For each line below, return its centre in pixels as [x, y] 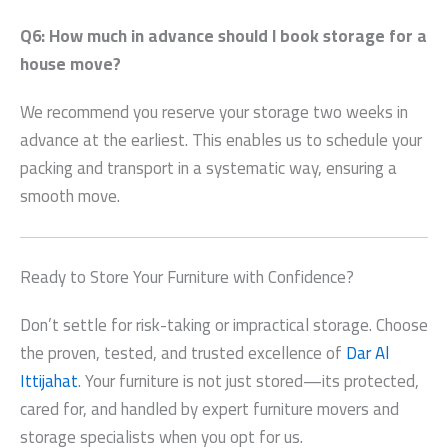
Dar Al [367, 353]
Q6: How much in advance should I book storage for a [223, 35]
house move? [70, 63]
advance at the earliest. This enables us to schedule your [221, 139]
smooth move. [70, 195]
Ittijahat [49, 381]
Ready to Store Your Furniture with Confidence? [187, 277]
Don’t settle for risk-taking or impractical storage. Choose [224, 325]
